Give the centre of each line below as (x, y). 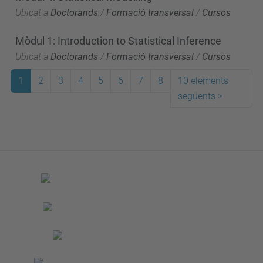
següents (197, 96)
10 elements (203, 81)
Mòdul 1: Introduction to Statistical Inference (118, 41)
